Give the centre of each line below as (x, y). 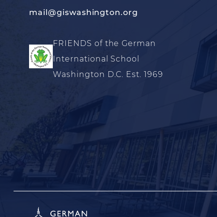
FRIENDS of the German (105, 43)
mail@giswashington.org (84, 12)
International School (96, 59)
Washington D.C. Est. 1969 (108, 74)
